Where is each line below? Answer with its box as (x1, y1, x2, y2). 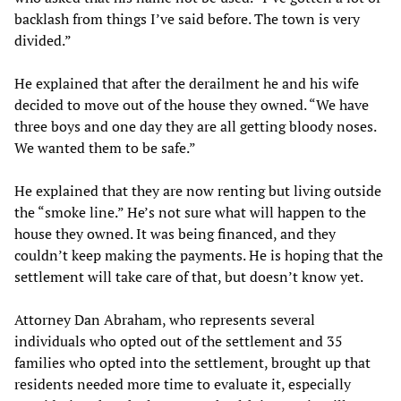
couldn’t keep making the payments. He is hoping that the (14, 244, 383, 265)
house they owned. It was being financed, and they (14, 223, 336, 243)
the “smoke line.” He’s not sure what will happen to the (14, 201, 366, 222)
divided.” (14, 30, 72, 50)
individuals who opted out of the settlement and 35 (14, 330, 343, 351)
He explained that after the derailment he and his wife (14, 73, 359, 93)
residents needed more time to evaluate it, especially (14, 373, 351, 394)
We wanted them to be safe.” (14, 137, 196, 158)
